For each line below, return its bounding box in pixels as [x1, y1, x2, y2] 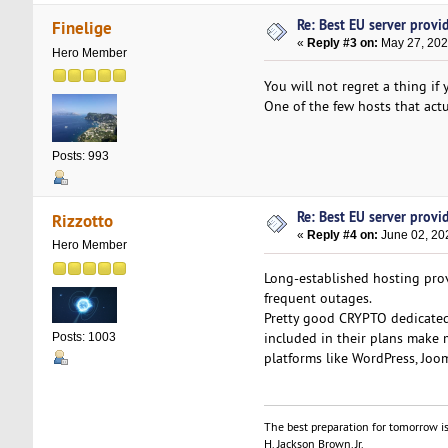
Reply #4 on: [307, 228, 379, 243]
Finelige [52, 16, 113, 40]
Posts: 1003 [51, 329, 116, 344]
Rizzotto [52, 208, 114, 232]
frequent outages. [263, 289, 372, 308]
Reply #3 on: [307, 35, 379, 50]
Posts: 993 [51, 149, 109, 164]
